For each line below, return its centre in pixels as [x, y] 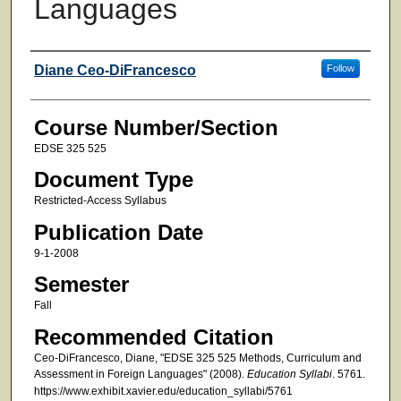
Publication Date [118, 232]
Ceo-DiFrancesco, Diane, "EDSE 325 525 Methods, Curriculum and [197, 358]
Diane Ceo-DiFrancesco [115, 70]
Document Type [113, 180]
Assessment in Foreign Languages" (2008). [140, 374]
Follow [340, 68]
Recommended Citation [154, 337]
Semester [81, 285]
